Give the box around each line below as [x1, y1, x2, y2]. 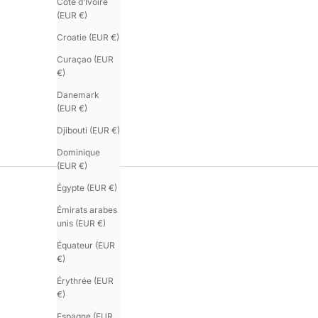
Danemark [57, 89, 99, 100]
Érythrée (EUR [57, 275, 114, 286]
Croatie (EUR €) [57, 31, 119, 43]
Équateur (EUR [57, 239, 115, 251]
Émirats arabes [57, 204, 117, 215]
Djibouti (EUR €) [57, 124, 120, 136]
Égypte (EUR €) [57, 182, 117, 193]
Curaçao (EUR [57, 53, 114, 65]
